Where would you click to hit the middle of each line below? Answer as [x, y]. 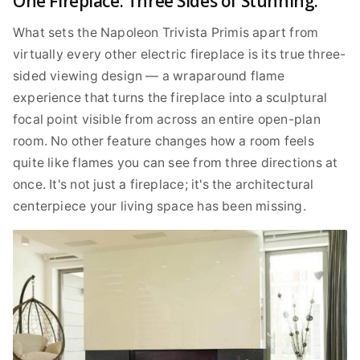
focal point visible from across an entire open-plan [167, 119]
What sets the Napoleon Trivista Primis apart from [166, 32]
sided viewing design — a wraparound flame [149, 76]
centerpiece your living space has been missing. [160, 206]
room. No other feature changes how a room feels [164, 141]
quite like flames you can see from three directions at [176, 162]
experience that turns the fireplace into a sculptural [170, 97]
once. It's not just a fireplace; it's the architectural [164, 184]
